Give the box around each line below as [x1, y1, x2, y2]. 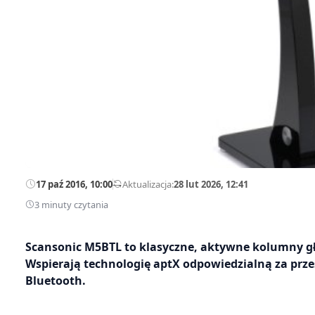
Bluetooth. [25, 272, 86, 288]
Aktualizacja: [122, 177, 174, 191]
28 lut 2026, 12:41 [174, 177, 248, 191]
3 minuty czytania [34, 198, 108, 211]
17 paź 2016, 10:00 [36, 177, 112, 191]
